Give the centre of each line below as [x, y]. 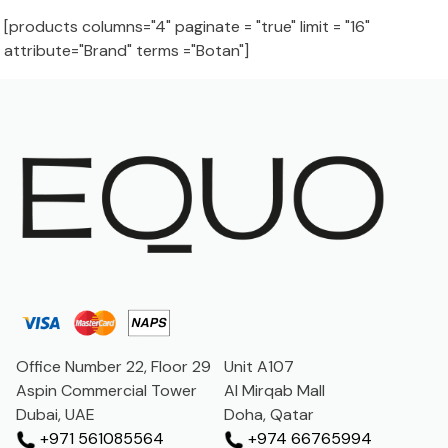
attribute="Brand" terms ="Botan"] [126, 50]
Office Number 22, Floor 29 [113, 367]
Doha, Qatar [269, 415]
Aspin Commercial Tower [106, 391]
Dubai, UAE [55, 415]
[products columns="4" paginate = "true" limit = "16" [187, 26]
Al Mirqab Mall [274, 391]
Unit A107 [259, 367]
